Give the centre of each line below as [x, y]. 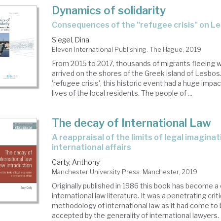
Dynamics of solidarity [109, 10]
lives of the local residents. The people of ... [122, 93]
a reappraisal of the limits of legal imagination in [55, 137]
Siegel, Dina [71, 40]
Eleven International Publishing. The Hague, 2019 [127, 49]
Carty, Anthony [76, 162]
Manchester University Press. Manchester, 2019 [125, 172]
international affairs [92, 147]
